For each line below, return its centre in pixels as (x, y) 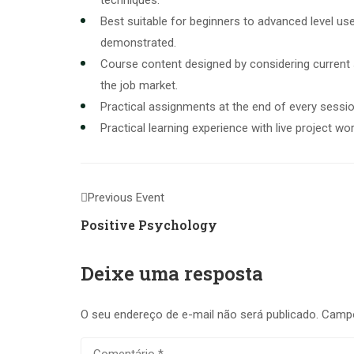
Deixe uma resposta (172, 273)
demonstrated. (138, 43)
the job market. (139, 85)
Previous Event (126, 198)
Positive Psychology (149, 225)
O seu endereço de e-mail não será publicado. (200, 314)
